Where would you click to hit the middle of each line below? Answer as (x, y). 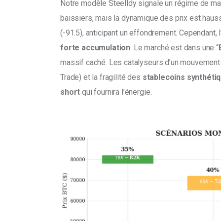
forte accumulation (95, 48)
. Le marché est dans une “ (174, 48)
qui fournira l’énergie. (117, 92)
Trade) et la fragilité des (101, 77)
